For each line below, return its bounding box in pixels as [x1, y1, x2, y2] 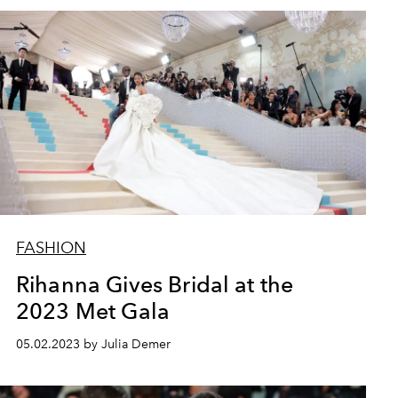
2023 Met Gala [15, 298, 171, 324]
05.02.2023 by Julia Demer [15, 337, 171, 352]
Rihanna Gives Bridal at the [15, 271, 294, 298]
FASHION [15, 238, 86, 258]
